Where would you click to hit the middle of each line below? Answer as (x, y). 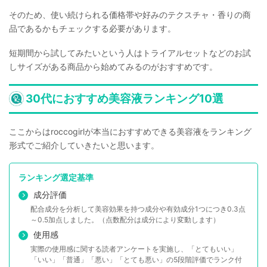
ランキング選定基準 (56, 178)
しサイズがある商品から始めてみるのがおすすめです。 (113, 67)
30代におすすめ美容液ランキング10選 (125, 99)
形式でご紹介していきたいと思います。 (84, 145)
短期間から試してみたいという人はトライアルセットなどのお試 (130, 53)
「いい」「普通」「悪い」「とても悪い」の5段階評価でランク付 (136, 260)
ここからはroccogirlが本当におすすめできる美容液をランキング (130, 132)
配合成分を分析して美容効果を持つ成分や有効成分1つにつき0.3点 (138, 209)
